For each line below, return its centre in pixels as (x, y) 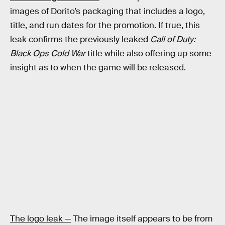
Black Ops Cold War (49, 54)
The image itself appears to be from (142, 218)
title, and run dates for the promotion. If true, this (105, 26)
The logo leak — (40, 218)
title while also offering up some (149, 54)
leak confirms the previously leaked (80, 40)
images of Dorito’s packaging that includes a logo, (107, 12)
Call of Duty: (173, 40)
